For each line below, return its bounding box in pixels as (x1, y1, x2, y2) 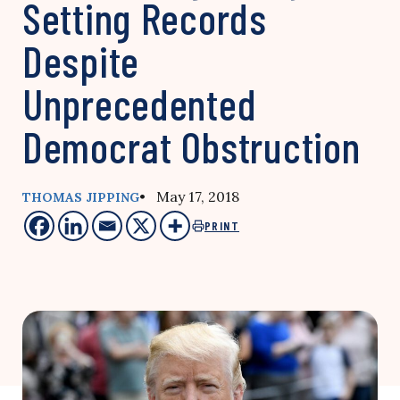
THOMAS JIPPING (22, 189, 139, 205)
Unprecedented (22, 78, 257, 129)
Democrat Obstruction (22, 121, 361, 172)
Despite (22, 35, 140, 87)
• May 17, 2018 (139, 187, 239, 205)
